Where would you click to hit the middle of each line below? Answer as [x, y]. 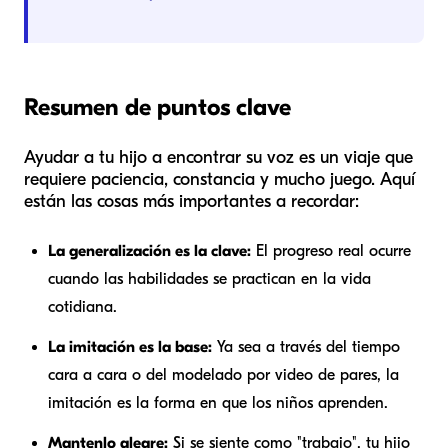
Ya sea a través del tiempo [306, 346]
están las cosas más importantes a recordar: [191, 201]
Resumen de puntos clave [157, 106]
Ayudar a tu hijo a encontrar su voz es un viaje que [218, 157]
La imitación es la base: [130, 346]
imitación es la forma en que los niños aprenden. [218, 402]
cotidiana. [82, 306]
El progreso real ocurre [331, 250]
